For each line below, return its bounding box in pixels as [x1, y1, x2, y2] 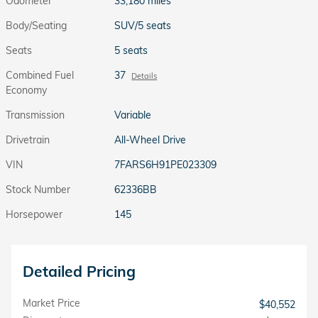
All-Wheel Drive [114, 133, 187, 146]
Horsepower [6, 207, 62, 221]
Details [131, 70, 158, 81]
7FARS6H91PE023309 [114, 158, 217, 171]
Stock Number [6, 182, 70, 196]
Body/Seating [6, 18, 67, 32]
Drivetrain [6, 133, 50, 146]
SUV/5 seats [114, 18, 172, 32]
